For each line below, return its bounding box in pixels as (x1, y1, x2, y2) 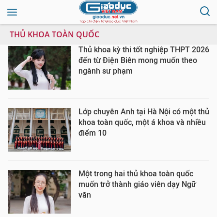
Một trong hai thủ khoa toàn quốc (78, 169, 193, 178)
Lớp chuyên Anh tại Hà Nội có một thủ (78, 107, 209, 116)
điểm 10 (78, 128, 107, 138)
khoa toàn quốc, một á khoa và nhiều (78, 118, 206, 127)
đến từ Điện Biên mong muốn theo (78, 56, 197, 65)
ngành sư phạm (78, 66, 133, 76)
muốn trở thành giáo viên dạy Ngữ (78, 180, 196, 189)
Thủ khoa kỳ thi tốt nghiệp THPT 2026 (78, 45, 209, 54)
